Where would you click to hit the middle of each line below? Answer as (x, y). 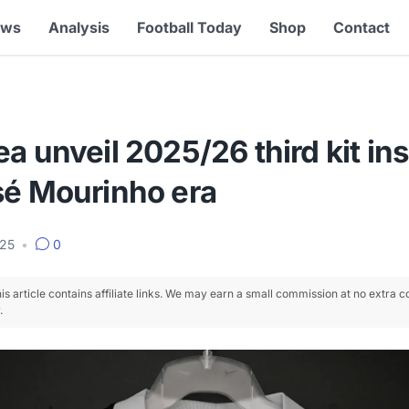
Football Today (189, 27)
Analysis (79, 27)
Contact (361, 27)
